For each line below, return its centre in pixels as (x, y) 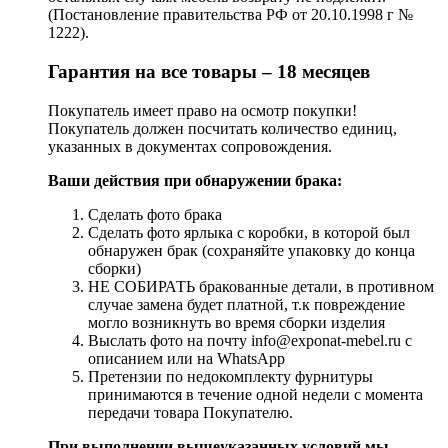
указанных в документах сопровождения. (190, 146)
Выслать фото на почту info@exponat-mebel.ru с (250, 340)
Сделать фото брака (155, 214)
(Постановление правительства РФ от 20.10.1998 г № (230, 15)
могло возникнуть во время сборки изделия (236, 322)
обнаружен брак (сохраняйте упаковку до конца (251, 250)
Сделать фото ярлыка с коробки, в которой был (249, 232)
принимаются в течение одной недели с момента (255, 394)
